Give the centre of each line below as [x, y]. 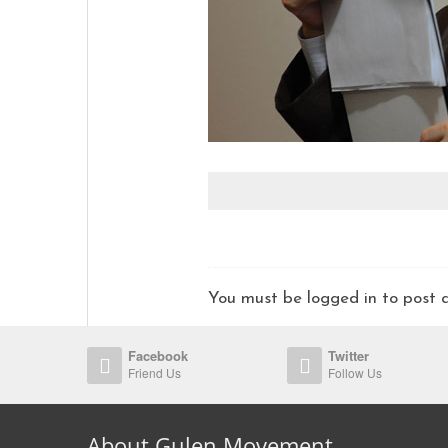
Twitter [348, 355]
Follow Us [355, 372]
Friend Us [154, 372]
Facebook [158, 355]
